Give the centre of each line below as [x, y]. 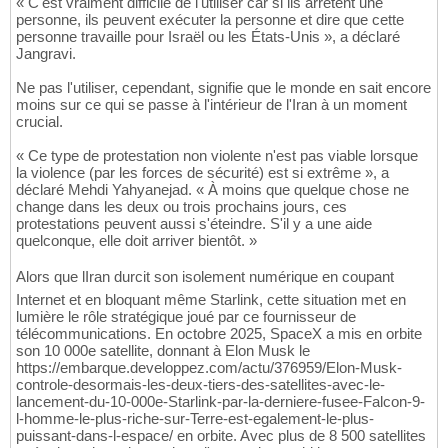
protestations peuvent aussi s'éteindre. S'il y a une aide [194, 224]
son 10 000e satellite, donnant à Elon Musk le [163, 351]
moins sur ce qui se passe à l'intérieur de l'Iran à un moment [211, 105]
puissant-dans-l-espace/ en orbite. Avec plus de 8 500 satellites [221, 436]
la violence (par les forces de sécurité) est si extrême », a [202, 173]
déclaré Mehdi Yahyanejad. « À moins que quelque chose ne [212, 190]
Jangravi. [46, 54]
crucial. [39, 122]
